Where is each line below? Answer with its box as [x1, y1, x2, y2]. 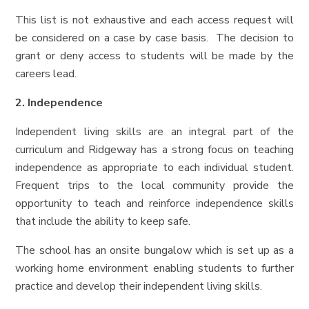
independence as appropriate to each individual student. [15, 159, 294, 175]
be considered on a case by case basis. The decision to [15, 30, 294, 46]
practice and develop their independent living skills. [15, 278, 263, 294]
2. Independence [15, 94, 103, 110]
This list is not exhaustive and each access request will [15, 12, 294, 28]
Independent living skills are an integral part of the [15, 123, 294, 139]
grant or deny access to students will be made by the [15, 48, 294, 63]
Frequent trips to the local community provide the [15, 177, 294, 193]
